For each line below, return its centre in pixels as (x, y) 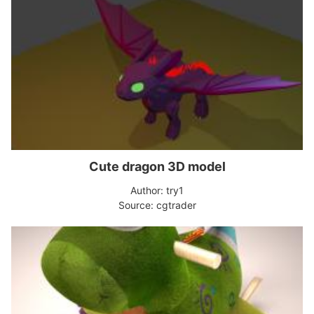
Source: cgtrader (157, 205)
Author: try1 (157, 190)
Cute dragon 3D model (157, 166)
